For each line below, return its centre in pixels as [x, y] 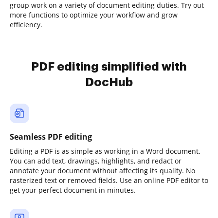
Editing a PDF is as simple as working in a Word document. [105, 151]
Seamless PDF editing [51, 137]
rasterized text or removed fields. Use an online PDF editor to [109, 180]
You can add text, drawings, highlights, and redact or [96, 161]
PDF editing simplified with [109, 67]
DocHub [109, 82]
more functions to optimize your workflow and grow [94, 15]
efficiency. [26, 25]
